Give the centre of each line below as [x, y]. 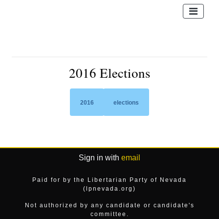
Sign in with [100, 158]
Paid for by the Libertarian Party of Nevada [109, 180]
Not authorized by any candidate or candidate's [109, 205]
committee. [109, 214]
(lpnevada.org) [109, 189]
